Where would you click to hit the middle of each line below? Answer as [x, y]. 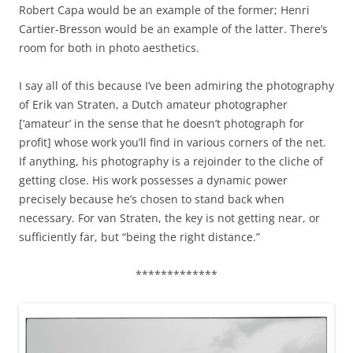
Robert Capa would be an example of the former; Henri [164, 9]
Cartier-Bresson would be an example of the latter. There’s [173, 28]
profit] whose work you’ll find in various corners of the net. [173, 142]
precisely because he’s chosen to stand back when [152, 199]
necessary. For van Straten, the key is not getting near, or [169, 217]
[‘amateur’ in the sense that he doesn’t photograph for [162, 123]
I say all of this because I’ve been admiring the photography [176, 85]
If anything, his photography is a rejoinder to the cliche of [171, 161]
